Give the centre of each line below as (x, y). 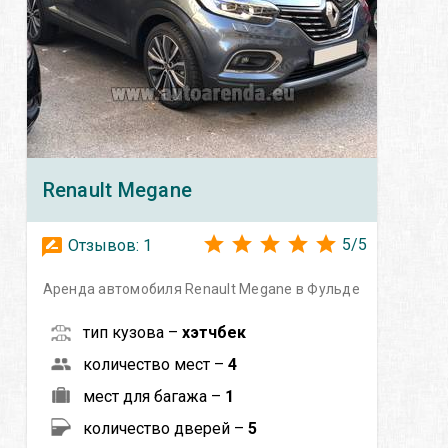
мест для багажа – (153, 396)
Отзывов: (103, 245)
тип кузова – (132, 332)
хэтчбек (213, 332)
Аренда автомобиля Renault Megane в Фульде (201, 288)
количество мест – (155, 364)
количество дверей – (165, 428)
